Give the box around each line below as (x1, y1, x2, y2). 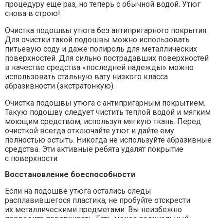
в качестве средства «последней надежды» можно (5, 63, 194, 72)
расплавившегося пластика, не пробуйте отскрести (5, 196, 190, 205)
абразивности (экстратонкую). (5, 81, 115, 91)
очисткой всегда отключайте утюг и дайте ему (5, 126, 174, 135)
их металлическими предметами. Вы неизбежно (5, 205, 182, 214)
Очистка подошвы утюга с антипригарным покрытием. (5, 98, 205, 108)
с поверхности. (5, 154, 59, 163)
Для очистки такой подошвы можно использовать (5, 35, 190, 44)
